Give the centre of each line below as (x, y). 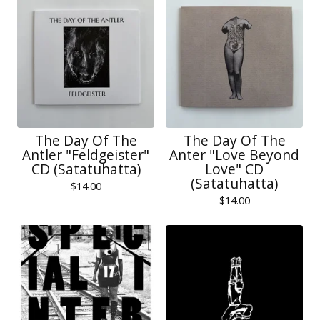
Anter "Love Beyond (234, 155)
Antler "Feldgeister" (86, 155)
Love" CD (234, 169)
